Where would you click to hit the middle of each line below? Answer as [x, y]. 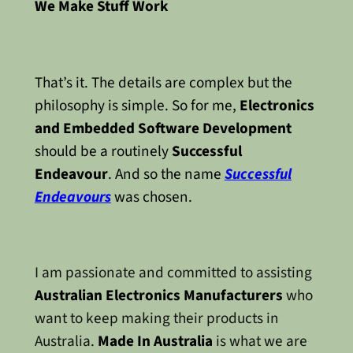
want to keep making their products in [156, 319]
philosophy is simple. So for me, [137, 105]
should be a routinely [103, 151]
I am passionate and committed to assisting [173, 273]
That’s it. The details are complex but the [163, 82]
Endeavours [72, 197]
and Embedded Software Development [163, 128]
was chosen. [151, 197]
